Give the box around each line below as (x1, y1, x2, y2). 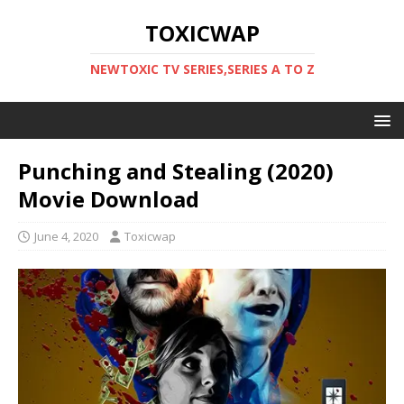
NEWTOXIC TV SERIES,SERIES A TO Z (89, 60, 315, 78)
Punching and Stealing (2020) (18, 156, 334, 186)
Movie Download (18, 184, 199, 214)
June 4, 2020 (34, 228, 98, 244)
